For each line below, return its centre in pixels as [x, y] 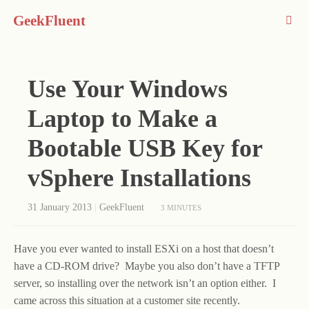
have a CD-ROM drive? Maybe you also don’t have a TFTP [147, 266]
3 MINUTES [181, 208]
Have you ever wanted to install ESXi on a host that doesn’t [144, 249]
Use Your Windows [128, 89]
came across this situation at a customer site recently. [127, 300]
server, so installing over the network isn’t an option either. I [145, 283]
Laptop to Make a [122, 119]
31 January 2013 [60, 207]
